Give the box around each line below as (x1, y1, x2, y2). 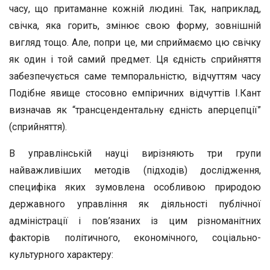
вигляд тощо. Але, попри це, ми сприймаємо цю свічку (9, 37, 261, 48)
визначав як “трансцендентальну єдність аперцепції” (9, 104, 261, 116)
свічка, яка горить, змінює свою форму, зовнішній (9, 20, 261, 31)
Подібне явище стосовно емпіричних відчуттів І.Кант (9, 87, 261, 99)
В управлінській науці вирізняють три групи (9, 148, 261, 159)
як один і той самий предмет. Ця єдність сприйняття (9, 54, 261, 65)
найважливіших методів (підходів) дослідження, (9, 165, 261, 176)
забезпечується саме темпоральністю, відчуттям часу (9, 71, 261, 82)
